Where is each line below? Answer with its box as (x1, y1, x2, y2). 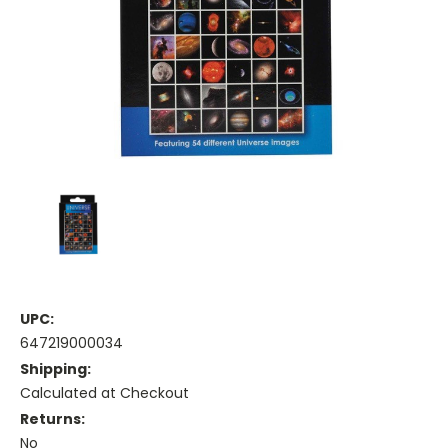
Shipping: (20, 359, 91, 380)
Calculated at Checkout (20, 383, 189, 404)
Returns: (20, 409, 85, 430)
